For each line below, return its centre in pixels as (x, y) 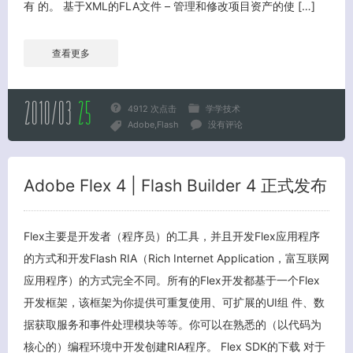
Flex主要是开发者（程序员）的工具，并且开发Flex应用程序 (172, 236)
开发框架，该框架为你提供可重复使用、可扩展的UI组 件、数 (174, 302)
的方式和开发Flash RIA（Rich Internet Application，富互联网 (176, 258)
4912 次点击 (152, 108)
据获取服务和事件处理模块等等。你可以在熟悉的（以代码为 (173, 324)
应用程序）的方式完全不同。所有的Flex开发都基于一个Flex (172, 280)
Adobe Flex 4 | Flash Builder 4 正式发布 (175, 185)
